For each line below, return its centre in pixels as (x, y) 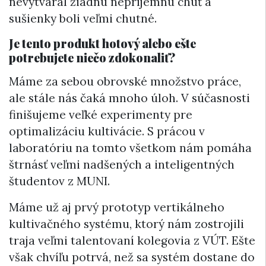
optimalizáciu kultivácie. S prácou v (107, 131)
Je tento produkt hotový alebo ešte (102, 43)
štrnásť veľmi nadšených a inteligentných (122, 164)
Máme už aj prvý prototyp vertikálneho (117, 207)
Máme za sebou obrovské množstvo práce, (125, 81)
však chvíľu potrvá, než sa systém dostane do (132, 257)
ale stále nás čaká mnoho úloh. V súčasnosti (129, 98)
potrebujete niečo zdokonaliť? (92, 57)
